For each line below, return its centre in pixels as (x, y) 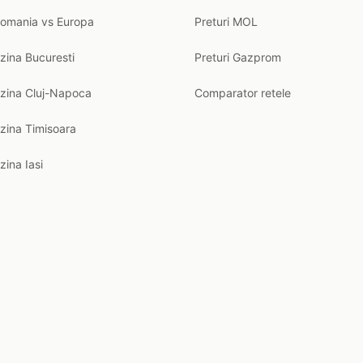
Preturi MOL (226, 21)
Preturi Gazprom (238, 57)
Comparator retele (243, 93)
